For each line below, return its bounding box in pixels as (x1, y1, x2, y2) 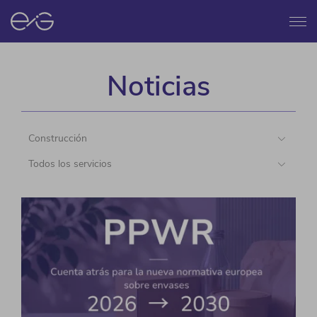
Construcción (28, 132, 87, 145)
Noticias (107, 67, 210, 105)
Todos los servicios (28, 157, 112, 171)
